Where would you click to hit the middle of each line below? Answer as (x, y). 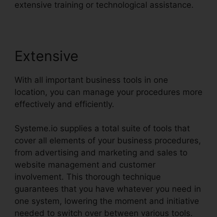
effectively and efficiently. (64, 104)
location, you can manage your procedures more (108, 92)
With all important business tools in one (91, 80)
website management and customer (85, 165)
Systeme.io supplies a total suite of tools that (102, 129)
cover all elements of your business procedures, (108, 141)
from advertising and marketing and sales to (101, 153)
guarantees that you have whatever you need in (108, 189)
